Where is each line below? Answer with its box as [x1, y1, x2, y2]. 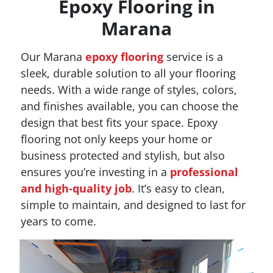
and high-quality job [21, 180, 132, 196]
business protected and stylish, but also [21, 147, 225, 163]
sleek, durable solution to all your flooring [21, 65, 236, 80]
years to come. [21, 213, 96, 229]
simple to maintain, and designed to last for [21, 197, 246, 212]
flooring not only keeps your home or [21, 131, 212, 146]
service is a [163, 49, 223, 64]
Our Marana [21, 49, 85, 64]
